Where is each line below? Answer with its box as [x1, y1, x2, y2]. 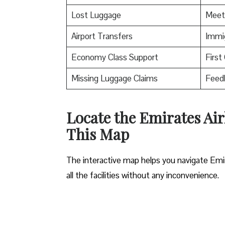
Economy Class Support [71, 51, 158, 63]
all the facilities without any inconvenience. [66, 169, 221, 181]
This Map [66, 124, 129, 144]
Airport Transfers [71, 30, 133, 42]
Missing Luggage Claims [71, 72, 158, 84]
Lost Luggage [71, 9, 121, 21]
